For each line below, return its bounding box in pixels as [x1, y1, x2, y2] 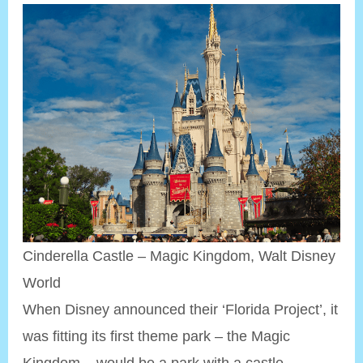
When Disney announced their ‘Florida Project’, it [23, 301, 339, 318]
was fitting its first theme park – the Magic [23, 327, 291, 345]
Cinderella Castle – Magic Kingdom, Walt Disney [23, 247, 336, 265]
